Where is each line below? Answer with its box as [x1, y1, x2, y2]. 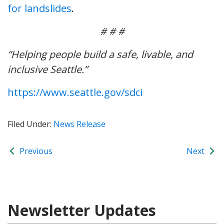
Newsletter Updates [7, 199, 156, 220]
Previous [17, 145, 52, 156]
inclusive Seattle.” [7, 62, 87, 76]
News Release [53, 118, 105, 129]
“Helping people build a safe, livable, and [7, 47, 193, 61]
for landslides [7, 1, 71, 15]
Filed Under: [7, 118, 53, 129]
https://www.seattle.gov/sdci [7, 85, 142, 99]
